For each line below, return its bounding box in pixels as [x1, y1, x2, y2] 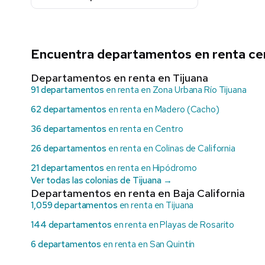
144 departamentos [31, 219, 112, 231]
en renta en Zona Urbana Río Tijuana [104, 84, 247, 96]
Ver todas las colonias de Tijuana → [31, 174, 172, 187]
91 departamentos [31, 84, 105, 96]
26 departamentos [31, 143, 107, 155]
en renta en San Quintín [101, 238, 195, 251]
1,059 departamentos [31, 199, 118, 212]
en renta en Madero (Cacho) [106, 104, 219, 116]
